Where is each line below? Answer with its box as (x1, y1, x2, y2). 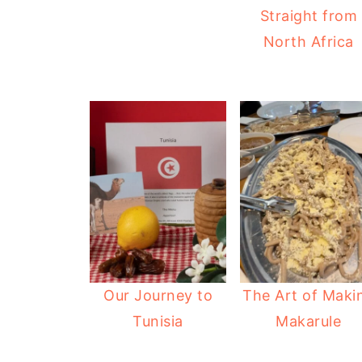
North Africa (263, 32, 354, 50)
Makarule (276, 313, 342, 330)
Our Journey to (103, 287, 213, 305)
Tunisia (133, 313, 183, 330)
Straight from (259, 6, 358, 24)
